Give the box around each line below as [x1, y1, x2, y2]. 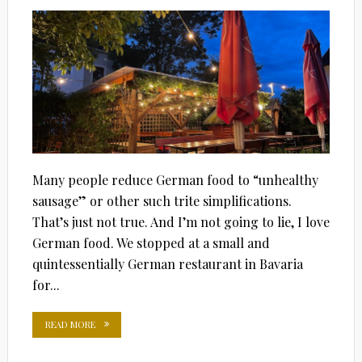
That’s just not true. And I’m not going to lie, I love [32, 213, 330, 230]
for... [32, 276, 60, 293]
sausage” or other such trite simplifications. [32, 192, 292, 209]
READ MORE [44, 318, 95, 330]
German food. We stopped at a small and [32, 234, 270, 251]
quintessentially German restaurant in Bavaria [32, 255, 303, 272]
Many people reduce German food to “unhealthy [32, 170, 318, 188]
